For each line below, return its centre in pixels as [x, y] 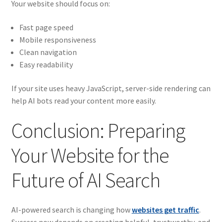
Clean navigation [48, 52]
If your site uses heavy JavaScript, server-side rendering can [111, 88]
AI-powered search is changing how [71, 209]
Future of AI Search [85, 180]
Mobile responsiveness [57, 40]
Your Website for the [90, 155]
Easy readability [46, 65]
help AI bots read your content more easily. [83, 100]
